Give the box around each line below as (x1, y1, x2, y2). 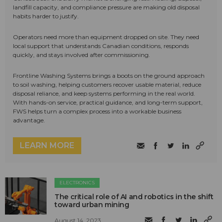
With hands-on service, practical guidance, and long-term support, (13, 98, 203, 106)
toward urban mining (55, 200, 129, 209)
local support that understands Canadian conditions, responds (13, 42, 189, 50)
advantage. (13, 116, 45, 124)
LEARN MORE (20, 140, 74, 150)
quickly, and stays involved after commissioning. (13, 51, 150, 58)
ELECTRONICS (59, 179, 95, 186)
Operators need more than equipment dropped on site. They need (13, 33, 199, 41)
